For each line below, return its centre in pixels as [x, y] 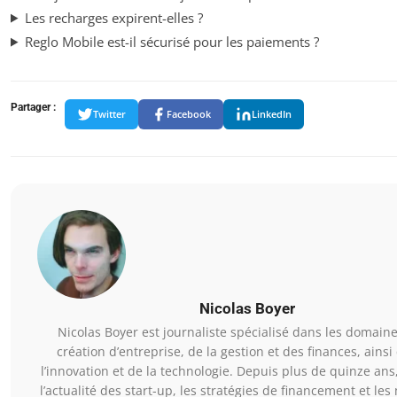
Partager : [33, 107]
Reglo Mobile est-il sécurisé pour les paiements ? [171, 41]
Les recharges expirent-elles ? [113, 17]
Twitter [109, 114]
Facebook [189, 114]
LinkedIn [272, 114]
